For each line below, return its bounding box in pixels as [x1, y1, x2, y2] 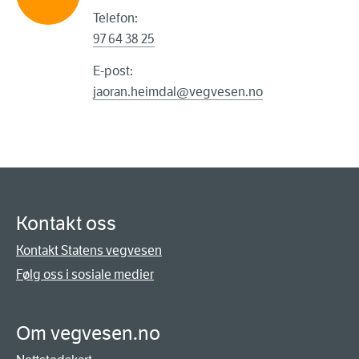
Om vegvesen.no [16, 321, 160, 346]
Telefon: [93, 10, 138, 26]
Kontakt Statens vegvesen [16, 243, 162, 259]
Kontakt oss [16, 212, 116, 236]
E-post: [93, 63, 133, 79]
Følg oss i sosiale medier [16, 267, 154, 283]
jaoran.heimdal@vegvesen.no [93, 84, 263, 100]
